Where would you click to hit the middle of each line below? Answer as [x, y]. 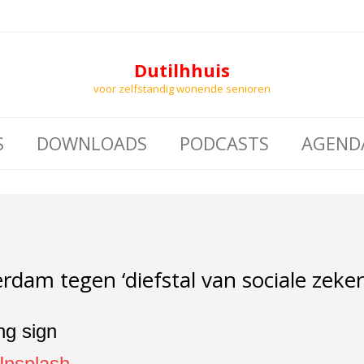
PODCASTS [224, 143]
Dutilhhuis [182, 70]
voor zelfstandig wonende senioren [182, 89]
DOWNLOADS [91, 143]
